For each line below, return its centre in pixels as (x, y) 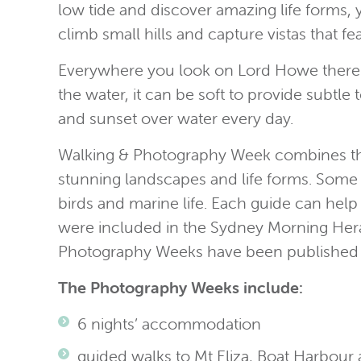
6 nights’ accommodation (169, 324)
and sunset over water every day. (176, 118)
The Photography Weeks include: (180, 287)
